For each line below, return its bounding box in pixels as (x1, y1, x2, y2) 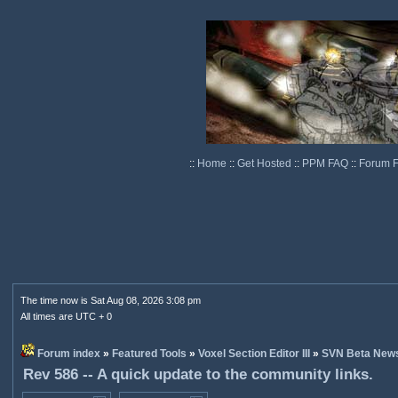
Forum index (36, 347, 100, 360)
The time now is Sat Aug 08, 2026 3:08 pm (20, 295, 201, 306)
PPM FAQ (301, 157, 351, 170)
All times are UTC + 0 (20, 311, 112, 322)
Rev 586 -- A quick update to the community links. (22, 366, 373, 383)
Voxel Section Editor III (197, 347, 310, 360)
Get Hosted (236, 157, 294, 170)
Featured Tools (111, 347, 187, 360)
